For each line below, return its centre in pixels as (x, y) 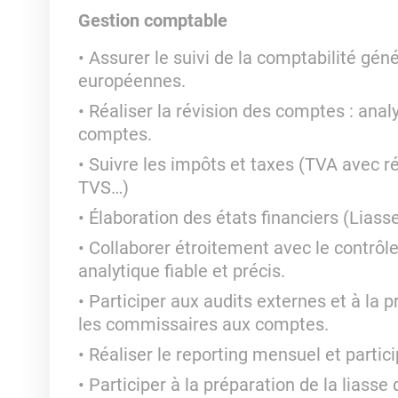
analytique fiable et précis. (181, 271)
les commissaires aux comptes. (203, 324)
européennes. (131, 81)
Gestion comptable (152, 20)
